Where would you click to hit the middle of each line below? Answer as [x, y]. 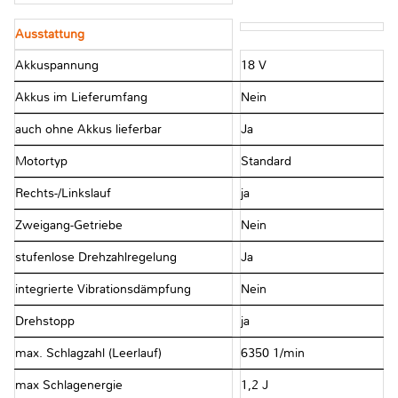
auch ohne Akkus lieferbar [88, 129]
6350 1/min [274, 353]
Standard [267, 161]
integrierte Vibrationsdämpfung [103, 289]
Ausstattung [50, 34]
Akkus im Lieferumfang [81, 97]
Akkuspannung [57, 65]
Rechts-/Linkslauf [63, 193]
